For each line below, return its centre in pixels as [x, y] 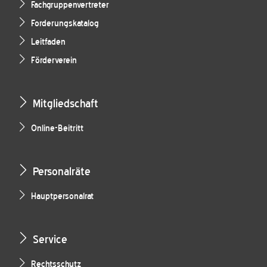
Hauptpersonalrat [62, 197]
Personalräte [62, 172]
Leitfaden [48, 42]
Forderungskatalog [65, 24]
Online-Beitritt [57, 129]
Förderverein [54, 61]
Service [50, 240]
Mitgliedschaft [66, 104]
